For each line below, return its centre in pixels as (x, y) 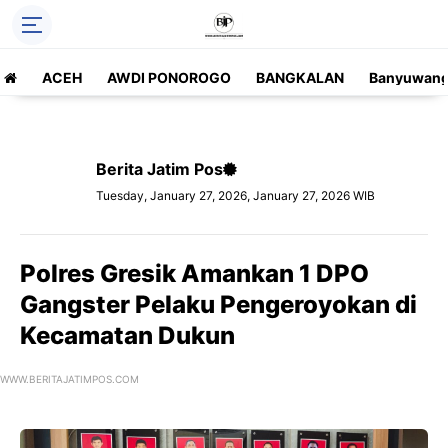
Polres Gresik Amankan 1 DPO (194, 273)
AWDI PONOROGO (169, 77)
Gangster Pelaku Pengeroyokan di (218, 304)
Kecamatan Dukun (127, 335)
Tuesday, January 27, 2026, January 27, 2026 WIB (235, 195)
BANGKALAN (300, 77)
